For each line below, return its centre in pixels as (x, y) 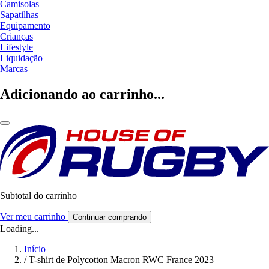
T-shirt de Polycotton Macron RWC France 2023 (121, 259)
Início (35, 249)
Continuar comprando (110, 217)
